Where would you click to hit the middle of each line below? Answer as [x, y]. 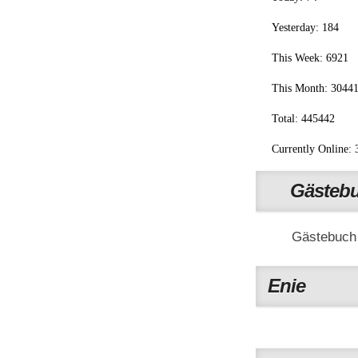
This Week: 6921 [310, 58]
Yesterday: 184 [305, 27]
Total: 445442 [303, 118]
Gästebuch [324, 237]
